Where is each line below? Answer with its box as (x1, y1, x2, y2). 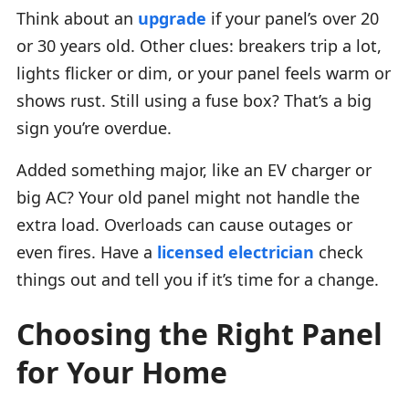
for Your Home (16, 351, 227, 392)
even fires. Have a (16, 240, 157, 263)
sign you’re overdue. (16, 116, 172, 139)
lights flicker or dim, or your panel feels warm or (16, 61, 391, 84)
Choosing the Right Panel (16, 313, 383, 353)
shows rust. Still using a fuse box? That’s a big (16, 89, 372, 111)
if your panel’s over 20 (206, 6, 379, 29)
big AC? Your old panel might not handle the (16, 185, 360, 208)
